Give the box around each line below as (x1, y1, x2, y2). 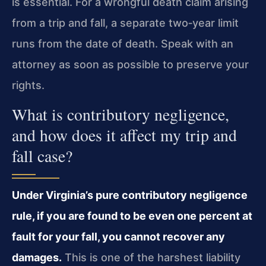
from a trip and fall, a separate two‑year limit (12, 17, 239, 29)
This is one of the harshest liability (62, 251, 240, 264)
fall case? (12, 145, 72, 167)
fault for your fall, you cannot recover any (12, 230, 225, 243)
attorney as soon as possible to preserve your (12, 58, 249, 71)
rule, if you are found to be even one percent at (12, 210, 252, 223)
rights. (12, 79, 45, 91)
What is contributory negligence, (12, 103, 229, 126)
